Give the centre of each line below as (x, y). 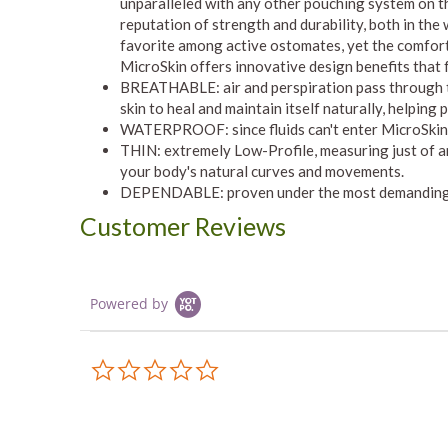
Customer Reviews (183, 226)
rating (239, 398)
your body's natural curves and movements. (262, 171)
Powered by (129, 303)
